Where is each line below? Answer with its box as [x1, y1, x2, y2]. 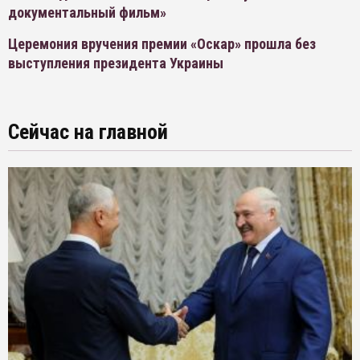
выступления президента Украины [8, 55, 223, 72]
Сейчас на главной [8, 120, 168, 144]
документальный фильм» [8, 4, 166, 21]
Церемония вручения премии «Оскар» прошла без [8, 35, 316, 52]
